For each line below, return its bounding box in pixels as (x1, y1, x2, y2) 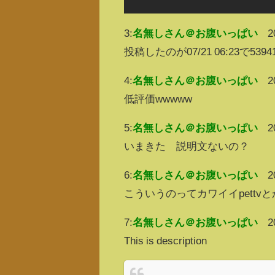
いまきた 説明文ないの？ (124, 140, 250, 151)
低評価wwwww (124, 93, 193, 104)
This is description (124, 234, 207, 246)
